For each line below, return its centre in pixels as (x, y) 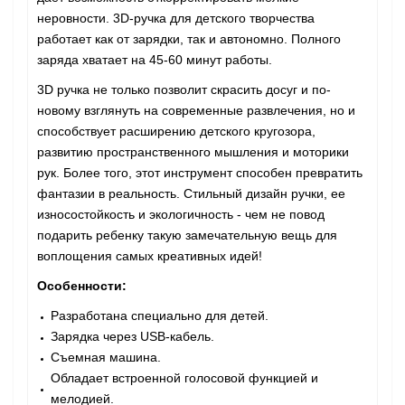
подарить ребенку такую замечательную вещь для (187, 235)
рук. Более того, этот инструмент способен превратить (200, 173)
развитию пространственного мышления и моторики (193, 152)
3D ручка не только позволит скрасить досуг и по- (184, 89)
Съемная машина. (106, 357)
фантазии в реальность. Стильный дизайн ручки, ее (191, 193)
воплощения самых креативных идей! (150, 256)
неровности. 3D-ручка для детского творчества (176, 18)
